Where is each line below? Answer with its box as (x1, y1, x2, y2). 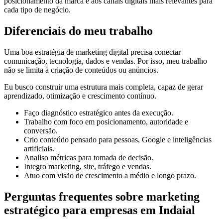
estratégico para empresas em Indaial (4, 204, 195, 217)
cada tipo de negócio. (4, 5, 71, 14)
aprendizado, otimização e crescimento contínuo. (4, 92, 156, 101)
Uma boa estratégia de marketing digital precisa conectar (4, 48, 181, 57)
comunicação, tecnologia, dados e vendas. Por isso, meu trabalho (4, 57, 207, 66)
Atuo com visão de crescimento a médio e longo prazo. (24, 171, 196, 180)
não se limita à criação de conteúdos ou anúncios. (4, 66, 158, 75)
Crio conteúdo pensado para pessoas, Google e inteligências (24, 135, 212, 144)
